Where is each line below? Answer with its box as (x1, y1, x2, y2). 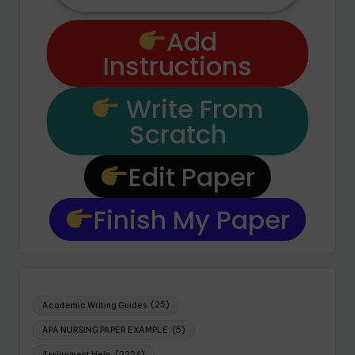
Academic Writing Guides (42, 300, 147, 311)
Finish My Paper (94, 201, 291, 238)
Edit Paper (128, 158, 256, 195)
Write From (120, 91, 265, 128)
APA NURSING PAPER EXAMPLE (42, 324, 169, 335)
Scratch (128, 116, 227, 153)
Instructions (103, 48, 252, 85)
